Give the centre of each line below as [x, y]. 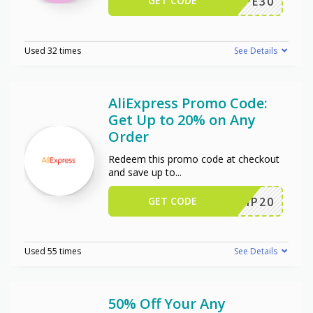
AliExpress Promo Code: [188, 103]
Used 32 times [53, 50]
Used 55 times [53, 251]
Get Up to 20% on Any [182, 119]
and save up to [142, 172]
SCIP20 [253, 202]
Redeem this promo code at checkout [194, 159]
